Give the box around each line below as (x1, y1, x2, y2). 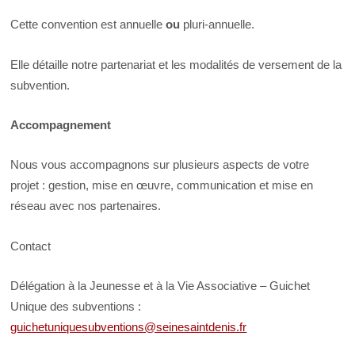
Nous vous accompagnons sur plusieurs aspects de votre (10, 158, 310, 172)
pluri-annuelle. (180, 17, 255, 32)
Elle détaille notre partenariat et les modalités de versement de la (10, 57, 342, 71)
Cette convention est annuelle (10, 17, 166, 32)
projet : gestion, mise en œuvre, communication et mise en (10, 178, 314, 193)
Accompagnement (10, 118, 112, 132)
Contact (10, 239, 52, 253)
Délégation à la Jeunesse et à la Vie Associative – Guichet (10, 279, 311, 293)
